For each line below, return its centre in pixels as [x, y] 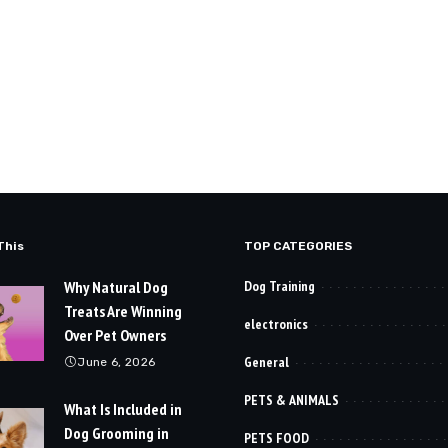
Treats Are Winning [123, 311]
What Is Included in [123, 409]
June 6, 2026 [116, 362]
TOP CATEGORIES [298, 246]
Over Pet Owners [115, 335]
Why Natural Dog [116, 287]
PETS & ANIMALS [291, 400]
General [266, 362]
